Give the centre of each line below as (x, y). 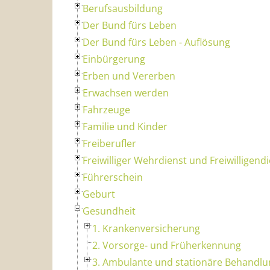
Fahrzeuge (106, 109)
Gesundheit (109, 211)
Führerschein (113, 177)
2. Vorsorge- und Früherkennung (167, 245)
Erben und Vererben (129, 76)
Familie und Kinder (125, 126)
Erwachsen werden (126, 93)
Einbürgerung (114, 59)
